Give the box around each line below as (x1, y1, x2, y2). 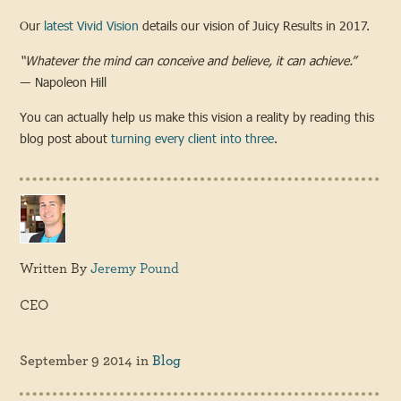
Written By (20, 261, 91, 277)
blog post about (20, 129, 112, 147)
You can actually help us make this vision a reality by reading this (20, 107, 375, 125)
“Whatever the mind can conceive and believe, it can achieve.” (20, 51, 357, 69)
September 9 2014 (20, 354, 133, 369)
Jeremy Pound (90, 261, 180, 277)
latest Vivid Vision (44, 16, 140, 34)
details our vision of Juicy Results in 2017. (139, 16, 371, 34)
